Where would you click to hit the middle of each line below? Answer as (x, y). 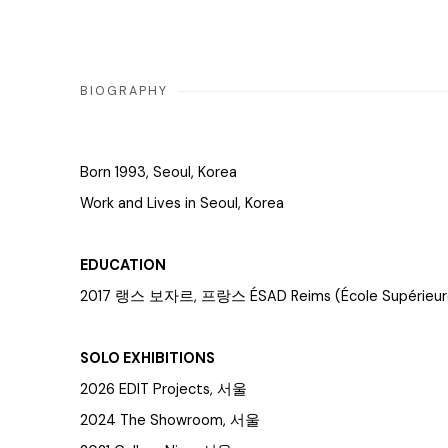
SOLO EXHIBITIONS (147, 358)
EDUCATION (123, 265)
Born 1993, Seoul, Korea (158, 172)
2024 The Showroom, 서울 (170, 420)
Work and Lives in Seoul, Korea (184, 203)
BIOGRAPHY (124, 91)
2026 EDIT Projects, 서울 (165, 389)
